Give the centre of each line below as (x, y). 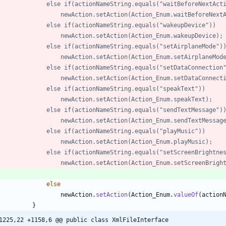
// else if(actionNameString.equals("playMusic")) (126, 131)
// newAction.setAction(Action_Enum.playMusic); (136, 142)
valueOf (186, 194)
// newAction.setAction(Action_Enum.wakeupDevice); (142, 36)
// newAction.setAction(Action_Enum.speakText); (136, 99)
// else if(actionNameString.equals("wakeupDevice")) (131, 25)
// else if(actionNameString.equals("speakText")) (126, 89)
